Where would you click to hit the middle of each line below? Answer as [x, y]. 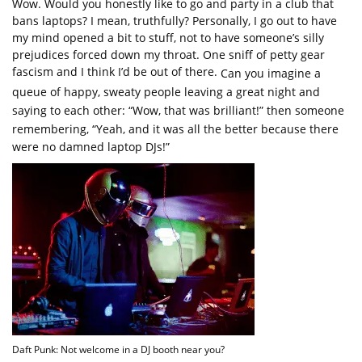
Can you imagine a [271, 73]
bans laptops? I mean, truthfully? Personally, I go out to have [175, 21]
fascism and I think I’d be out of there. [116, 72]
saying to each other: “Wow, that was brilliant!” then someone [178, 110]
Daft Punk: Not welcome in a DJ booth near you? [118, 349]
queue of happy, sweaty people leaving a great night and [166, 91]
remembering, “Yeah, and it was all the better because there [175, 128]
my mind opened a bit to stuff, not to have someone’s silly [168, 38]
